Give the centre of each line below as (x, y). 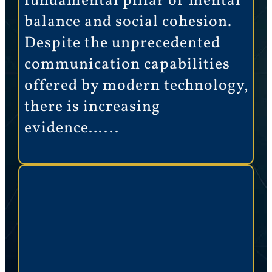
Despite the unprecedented (122, 44)
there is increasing (92, 107)
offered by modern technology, (136, 86)
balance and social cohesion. (128, 22)
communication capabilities (127, 65)
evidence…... (71, 129)
